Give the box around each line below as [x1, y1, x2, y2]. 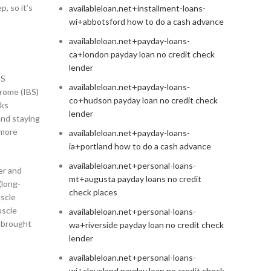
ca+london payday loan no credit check [68, 49, 215, 60]
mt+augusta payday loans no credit [68, 174, 201, 184]
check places [68, 187, 117, 198]
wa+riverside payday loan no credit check [68, 220, 224, 230]
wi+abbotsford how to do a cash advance [68, 16, 224, 27]
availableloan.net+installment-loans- [68, 3, 206, 14]
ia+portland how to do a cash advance [68, 141, 211, 152]
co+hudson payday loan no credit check [68, 95, 218, 106]
